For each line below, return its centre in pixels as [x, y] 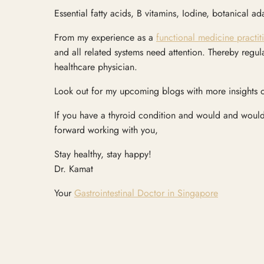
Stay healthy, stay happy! [103, 154]
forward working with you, [106, 130]
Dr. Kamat [74, 169]
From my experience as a [105, 37]
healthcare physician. [96, 67]
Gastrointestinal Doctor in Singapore [146, 193]
